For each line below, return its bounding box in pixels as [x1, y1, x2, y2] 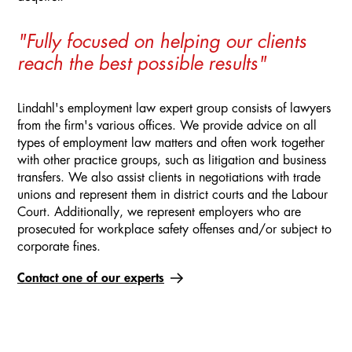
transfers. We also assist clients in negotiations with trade [17, 171, 321, 185]
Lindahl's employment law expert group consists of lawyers [17, 102, 331, 115]
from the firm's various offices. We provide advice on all [17, 119, 317, 133]
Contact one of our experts [17, 272, 164, 285]
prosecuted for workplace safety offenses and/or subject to [17, 223, 332, 236]
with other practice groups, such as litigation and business [17, 154, 326, 167]
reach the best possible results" [17, 54, 266, 74]
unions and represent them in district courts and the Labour [17, 189, 328, 202]
